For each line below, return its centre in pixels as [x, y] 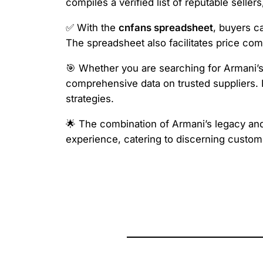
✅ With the [92, 27]
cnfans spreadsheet [166, 27]
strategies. [90, 98]
